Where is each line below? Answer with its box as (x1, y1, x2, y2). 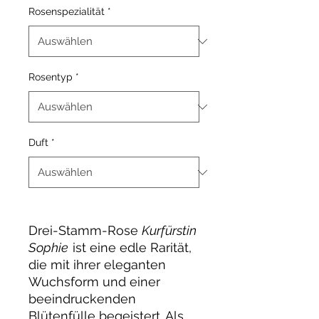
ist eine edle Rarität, (69, 240, 192, 255)
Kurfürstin (142, 223, 197, 238)
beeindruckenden (28, 291, 136, 306)
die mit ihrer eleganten (28, 257, 166, 272)
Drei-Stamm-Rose (28, 223, 142, 238)
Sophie (28, 240, 68, 255)
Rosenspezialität (28, 6, 105, 17)
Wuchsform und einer (28, 274, 160, 289)
